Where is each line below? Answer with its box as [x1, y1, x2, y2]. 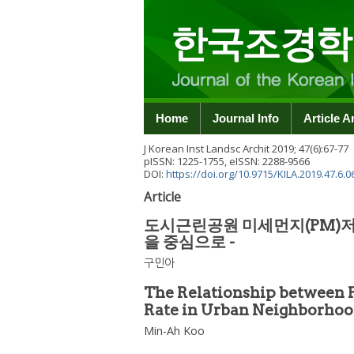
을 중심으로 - [144, 232, 235, 251]
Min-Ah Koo [144, 323, 205, 338]
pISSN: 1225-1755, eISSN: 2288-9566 [144, 154, 310, 168]
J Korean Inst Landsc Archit [144, 141, 269, 156]
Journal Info [213, 111, 279, 125]
